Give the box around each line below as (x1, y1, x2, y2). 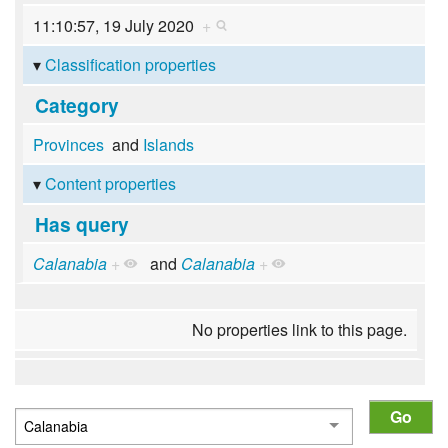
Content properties (44, 172, 176, 196)
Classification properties (44, 53, 216, 77)
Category (34, 90, 119, 119)
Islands (142, 132, 194, 156)
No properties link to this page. (192, 318, 408, 342)
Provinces (32, 132, 104, 156)
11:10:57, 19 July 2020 (32, 13, 202, 37)
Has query (34, 209, 129, 238)
